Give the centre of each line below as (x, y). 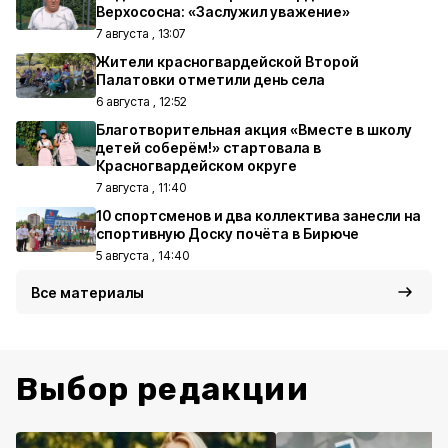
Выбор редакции (162, 389)
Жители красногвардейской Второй (227, 61)
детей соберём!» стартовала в (208, 147)
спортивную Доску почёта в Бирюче (227, 233)
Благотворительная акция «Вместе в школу (254, 129)
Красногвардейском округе (196, 165)
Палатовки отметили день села (210, 79)
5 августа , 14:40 (142, 255)
